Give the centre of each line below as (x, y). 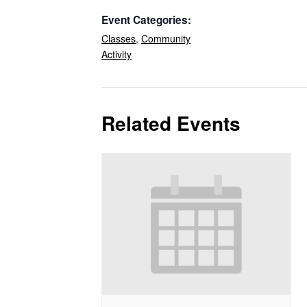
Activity (116, 54)
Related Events (171, 123)
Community (166, 39)
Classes (119, 39)
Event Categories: (146, 20)
